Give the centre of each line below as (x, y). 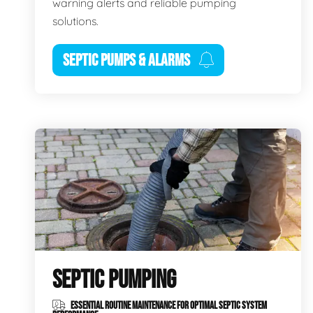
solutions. (75, 21)
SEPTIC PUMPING (114, 280)
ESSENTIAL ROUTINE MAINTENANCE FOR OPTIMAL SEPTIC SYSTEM (168, 305)
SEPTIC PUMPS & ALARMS (126, 60)
